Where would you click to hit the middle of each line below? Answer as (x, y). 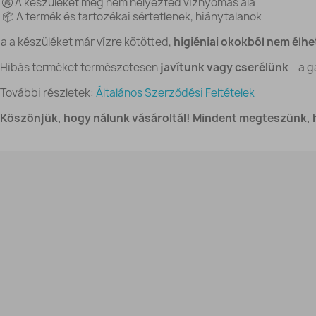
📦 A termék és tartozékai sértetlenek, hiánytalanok (132, 17)
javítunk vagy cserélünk (224, 67)
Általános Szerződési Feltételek (175, 93)
